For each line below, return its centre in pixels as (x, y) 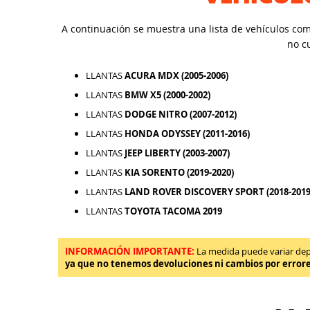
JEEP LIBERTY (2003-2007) (177, 153)
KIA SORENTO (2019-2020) (179, 172)
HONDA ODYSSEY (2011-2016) (187, 134)
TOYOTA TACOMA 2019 (173, 211)
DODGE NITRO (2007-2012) (181, 114)
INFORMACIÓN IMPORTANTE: (130, 251)
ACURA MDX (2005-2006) (176, 75)
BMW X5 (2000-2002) (167, 95)
